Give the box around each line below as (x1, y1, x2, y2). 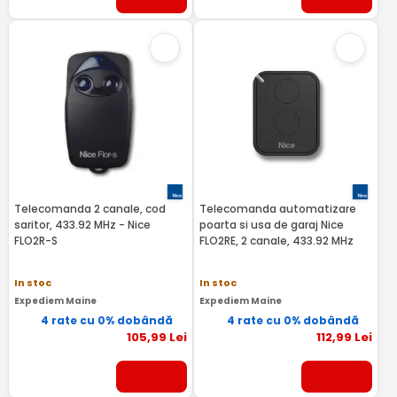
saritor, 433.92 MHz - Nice (13, 216, 151, 232)
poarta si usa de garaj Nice (198, 216, 344, 232)
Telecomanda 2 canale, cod (13, 200, 166, 216)
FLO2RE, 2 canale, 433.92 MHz (198, 232, 354, 248)
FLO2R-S (13, 232, 58, 248)
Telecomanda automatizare (198, 200, 356, 216)
